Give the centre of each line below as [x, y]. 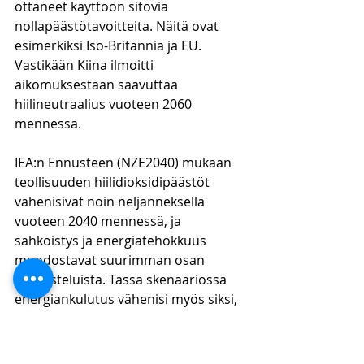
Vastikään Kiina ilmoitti [86, 65]
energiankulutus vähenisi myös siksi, [128, 299]
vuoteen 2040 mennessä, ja [100, 221]
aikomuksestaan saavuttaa [98, 84]
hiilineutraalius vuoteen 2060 [105, 104]
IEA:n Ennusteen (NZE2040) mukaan [125, 162]
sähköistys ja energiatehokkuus [112, 240]
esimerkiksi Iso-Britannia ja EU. [110, 45]
